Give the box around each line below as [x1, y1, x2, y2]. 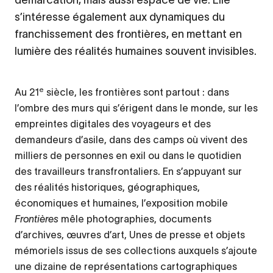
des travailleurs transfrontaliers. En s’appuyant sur [15, 165, 242, 177]
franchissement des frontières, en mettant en [15, 27, 242, 40]
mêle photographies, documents [61, 213, 211, 224]
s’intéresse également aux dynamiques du [15, 10, 225, 23]
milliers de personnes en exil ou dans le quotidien [15, 149, 241, 161]
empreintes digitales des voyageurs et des [15, 118, 211, 129]
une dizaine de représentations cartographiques [15, 260, 237, 272]
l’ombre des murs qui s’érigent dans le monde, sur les [15, 102, 258, 113]
